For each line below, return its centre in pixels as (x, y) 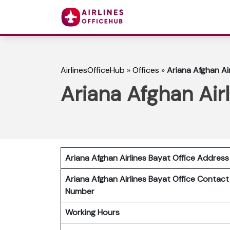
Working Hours (92, 212)
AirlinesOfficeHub (93, 70)
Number (82, 191)
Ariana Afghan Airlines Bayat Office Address (147, 158)
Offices (146, 70)
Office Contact (201, 179)
